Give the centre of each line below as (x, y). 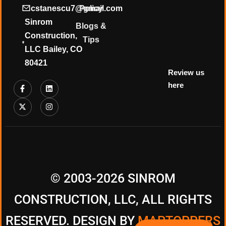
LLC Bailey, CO (54, 49)
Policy (91, 8)
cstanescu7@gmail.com (77, 8)
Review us (186, 72)
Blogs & (91, 26)
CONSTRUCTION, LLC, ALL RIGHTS (113, 199)
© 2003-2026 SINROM (113, 178)
